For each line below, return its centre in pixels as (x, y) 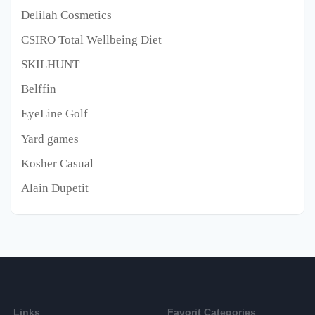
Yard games (50, 139)
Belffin (39, 89)
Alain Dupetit (55, 188)
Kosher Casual (57, 163)
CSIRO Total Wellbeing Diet (91, 40)
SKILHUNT (50, 65)
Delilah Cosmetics (66, 15)
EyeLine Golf (54, 114)
